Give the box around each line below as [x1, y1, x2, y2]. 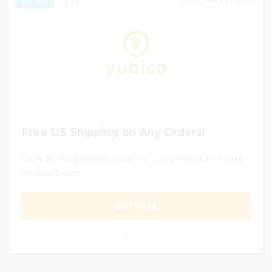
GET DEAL [114, 200, 158, 211]
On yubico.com [21, 167, 80, 178]
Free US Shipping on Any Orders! [21, 126, 205, 138]
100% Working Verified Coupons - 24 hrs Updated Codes [21, 153, 242, 165]
